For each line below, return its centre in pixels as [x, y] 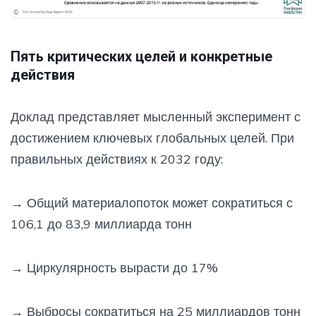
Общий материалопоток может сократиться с [158, 203]
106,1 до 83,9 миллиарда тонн [101, 224]
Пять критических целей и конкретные [141, 57]
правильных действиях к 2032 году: [117, 159]
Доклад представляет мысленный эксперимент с [156, 117]
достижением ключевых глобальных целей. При [152, 138]
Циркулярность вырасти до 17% [121, 268]
